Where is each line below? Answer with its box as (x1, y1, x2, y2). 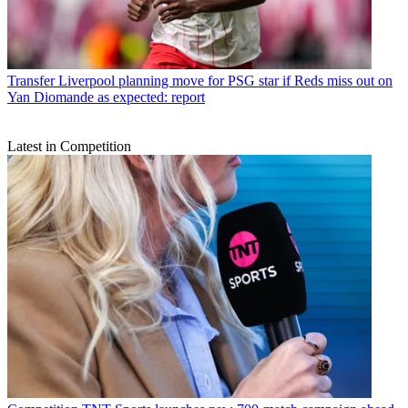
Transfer (7, 73, 55, 89)
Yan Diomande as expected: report (7, 89, 205, 106)
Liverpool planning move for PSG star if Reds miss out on (58, 73, 393, 89)
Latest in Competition (7, 138, 131, 155)
